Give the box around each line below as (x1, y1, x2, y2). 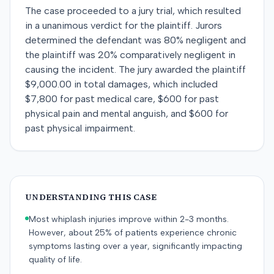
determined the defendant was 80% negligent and (25, 34, 246, 46)
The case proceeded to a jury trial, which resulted (25, 5, 241, 17)
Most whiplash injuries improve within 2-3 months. (29, 214, 229, 224)
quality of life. (29, 254, 82, 265)
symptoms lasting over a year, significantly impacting (29, 241, 242, 251)
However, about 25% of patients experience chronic (29, 228, 237, 238)
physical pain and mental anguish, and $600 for (25, 108, 228, 119)
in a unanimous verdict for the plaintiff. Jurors (25, 20, 222, 31)
